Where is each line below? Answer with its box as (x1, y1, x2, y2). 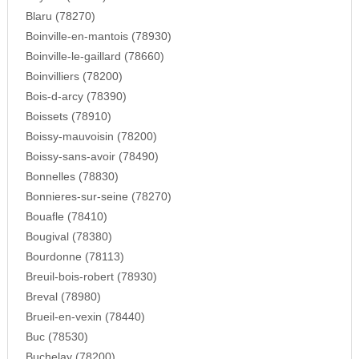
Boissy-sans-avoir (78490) (25, 150, 159, 163)
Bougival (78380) (25, 230, 112, 243)
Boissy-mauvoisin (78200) (25, 130, 157, 143)
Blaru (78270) (25, 10, 95, 22)
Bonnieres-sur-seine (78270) (25, 190, 171, 203)
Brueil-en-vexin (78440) (25, 310, 145, 323)
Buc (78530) (25, 330, 88, 343)
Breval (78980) (25, 290, 101, 303)
